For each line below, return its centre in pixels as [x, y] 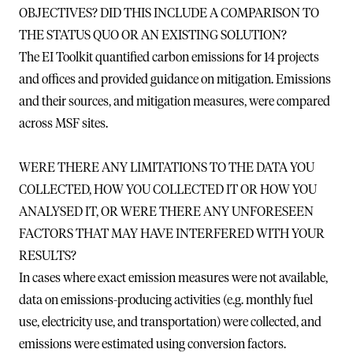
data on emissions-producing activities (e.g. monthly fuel [166, 300]
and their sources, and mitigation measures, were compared [175, 101]
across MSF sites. [63, 123]
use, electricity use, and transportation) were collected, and [170, 322]
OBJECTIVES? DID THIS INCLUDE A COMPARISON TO [169, 13]
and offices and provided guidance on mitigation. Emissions [175, 79]
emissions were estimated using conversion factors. [152, 344]
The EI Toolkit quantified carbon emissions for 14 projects [169, 57]
